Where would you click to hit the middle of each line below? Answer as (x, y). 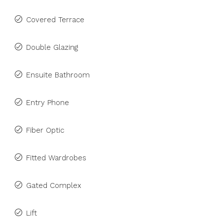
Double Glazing (52, 47)
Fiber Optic (45, 130)
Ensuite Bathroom (58, 75)
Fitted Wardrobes (56, 158)
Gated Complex (54, 185)
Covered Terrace (55, 20)
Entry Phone (48, 103)
